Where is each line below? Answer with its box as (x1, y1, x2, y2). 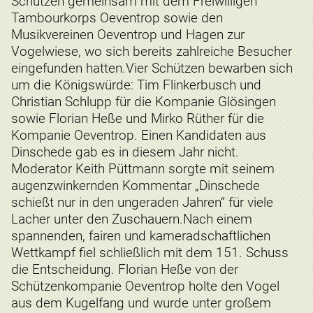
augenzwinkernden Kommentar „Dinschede (11, 177, 260, 194)
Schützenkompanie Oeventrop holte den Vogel (11, 278, 279, 295)
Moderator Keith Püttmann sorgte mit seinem (11, 161, 275, 177)
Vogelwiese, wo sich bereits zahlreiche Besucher (11, 43, 292, 60)
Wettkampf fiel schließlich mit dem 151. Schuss (11, 245, 289, 261)
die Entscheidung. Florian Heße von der (11, 261, 238, 278)
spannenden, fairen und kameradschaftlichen (11, 228, 270, 245)
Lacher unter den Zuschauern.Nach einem (11, 211, 252, 228)
